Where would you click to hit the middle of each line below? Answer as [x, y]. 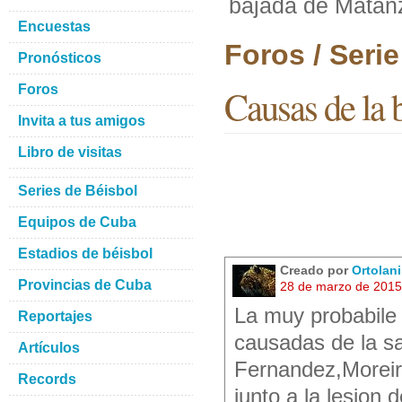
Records [47, 379]
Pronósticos [60, 58]
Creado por [316, 270]
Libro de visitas [70, 152]
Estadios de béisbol [85, 253]
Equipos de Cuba [77, 222]
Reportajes [55, 316]
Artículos [49, 348]
